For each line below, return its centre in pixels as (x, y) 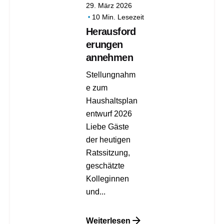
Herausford (111, 32)
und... (95, 192)
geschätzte (105, 166)
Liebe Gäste (107, 127)
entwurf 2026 (109, 114)
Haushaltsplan (111, 101)
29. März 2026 (109, 6)
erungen (104, 45)
